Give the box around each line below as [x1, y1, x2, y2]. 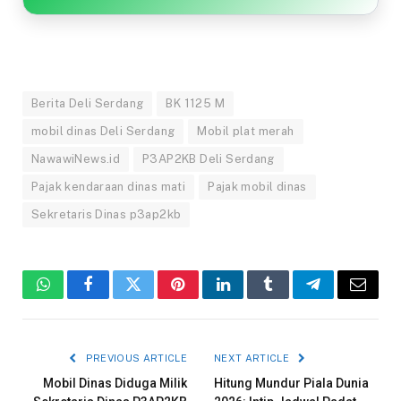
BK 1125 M [166, 97, 225, 111]
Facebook [86, 289, 149, 306]
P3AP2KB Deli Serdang [142, 152, 275, 166]
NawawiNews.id [31, 152, 121, 166]
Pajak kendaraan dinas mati [31, 180, 186, 194]
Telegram [311, 289, 373, 306]
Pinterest [176, 289, 234, 306]
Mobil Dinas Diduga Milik [43, 376, 187, 391]
